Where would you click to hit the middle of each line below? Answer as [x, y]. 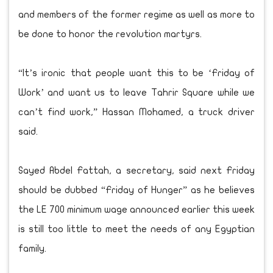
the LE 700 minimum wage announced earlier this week [136, 210]
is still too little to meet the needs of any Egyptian [136, 229]
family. [32, 249]
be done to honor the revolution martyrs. [110, 34]
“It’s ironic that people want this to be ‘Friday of [136, 73]
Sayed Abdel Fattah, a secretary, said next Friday [136, 171]
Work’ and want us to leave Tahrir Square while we [136, 93]
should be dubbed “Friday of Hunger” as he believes [136, 190]
